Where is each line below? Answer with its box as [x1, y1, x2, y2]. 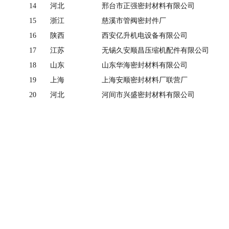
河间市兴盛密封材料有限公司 [102, 90, 195, 99]
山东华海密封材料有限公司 [102, 61, 188, 69]
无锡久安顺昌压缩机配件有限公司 [102, 46, 210, 54]
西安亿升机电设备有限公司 [102, 31, 188, 39]
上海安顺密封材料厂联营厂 [102, 76, 188, 84]
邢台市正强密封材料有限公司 [102, 2, 195, 10]
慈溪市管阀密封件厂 [102, 16, 167, 25]
